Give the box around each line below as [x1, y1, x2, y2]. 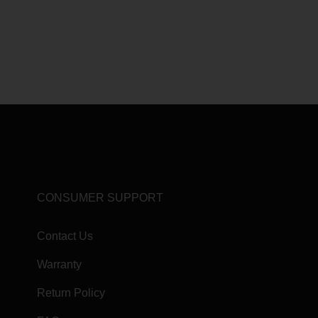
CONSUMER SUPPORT [37, 192, 163, 204]
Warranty [37, 258, 82, 270]
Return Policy [37, 287, 105, 299]
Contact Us [37, 230, 93, 242]
